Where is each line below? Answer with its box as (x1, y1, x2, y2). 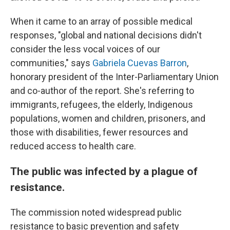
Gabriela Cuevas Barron (92, 57, 187, 68)
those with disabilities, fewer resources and (10, 127, 188, 138)
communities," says (10, 57, 92, 68)
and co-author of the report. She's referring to (10, 85, 194, 96)
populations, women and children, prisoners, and (10, 113, 205, 124)
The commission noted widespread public (10, 207, 182, 218)
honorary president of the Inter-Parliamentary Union (10, 71, 219, 82)
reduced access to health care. (10, 141, 136, 151)
